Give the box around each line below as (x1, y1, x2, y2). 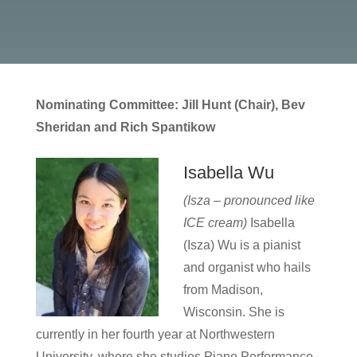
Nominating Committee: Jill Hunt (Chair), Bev (35, 98, 305, 112)
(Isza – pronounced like (182, 194, 315, 207)
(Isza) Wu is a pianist (182, 238, 300, 252)
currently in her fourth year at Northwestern (35, 328, 275, 341)
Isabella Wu (182, 163, 274, 182)
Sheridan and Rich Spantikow (35, 120, 215, 134)
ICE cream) (182, 216, 247, 229)
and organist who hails (182, 261, 311, 274)
